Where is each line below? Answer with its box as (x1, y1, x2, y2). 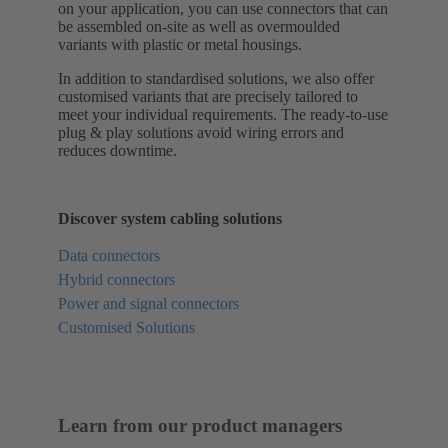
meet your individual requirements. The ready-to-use (58, 105, 388, 123)
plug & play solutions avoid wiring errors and (58, 123, 344, 141)
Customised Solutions (58, 318, 195, 336)
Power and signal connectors (58, 294, 239, 312)
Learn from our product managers (58, 414, 342, 436)
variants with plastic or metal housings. (58, 35, 302, 53)
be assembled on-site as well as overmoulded (58, 17, 340, 35)
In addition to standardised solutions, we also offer (58, 69, 374, 87)
